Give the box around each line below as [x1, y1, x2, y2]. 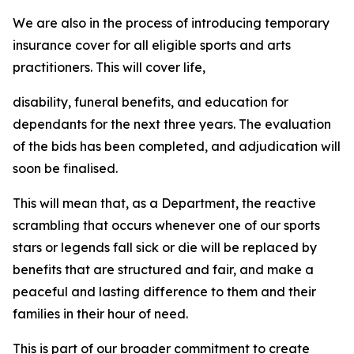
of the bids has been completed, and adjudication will [13, 138, 341, 154]
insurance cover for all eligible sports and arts [13, 37, 291, 53]
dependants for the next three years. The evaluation [13, 116, 331, 132]
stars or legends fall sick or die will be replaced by [13, 239, 317, 255]
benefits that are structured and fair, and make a [13, 262, 314, 277]
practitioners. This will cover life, [13, 59, 205, 75]
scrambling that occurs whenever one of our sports [13, 217, 320, 233]
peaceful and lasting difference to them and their [13, 284, 316, 299]
